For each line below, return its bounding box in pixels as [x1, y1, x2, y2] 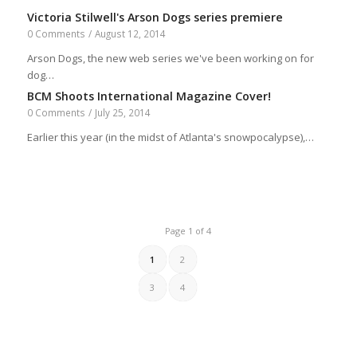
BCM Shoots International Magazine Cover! [26, 88, 271, 104]
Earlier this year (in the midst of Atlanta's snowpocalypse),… [26, 130, 314, 144]
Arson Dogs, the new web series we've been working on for [26, 51, 314, 65]
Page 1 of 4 [164, 225, 211, 237]
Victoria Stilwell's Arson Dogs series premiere [26, 10, 283, 25]
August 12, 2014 [94, 27, 166, 40]
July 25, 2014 [94, 106, 151, 119]
